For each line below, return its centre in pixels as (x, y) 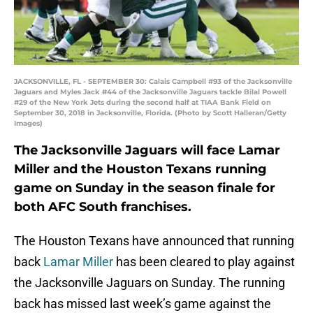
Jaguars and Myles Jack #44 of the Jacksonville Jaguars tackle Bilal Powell (150, 92)
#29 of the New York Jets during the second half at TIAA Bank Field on (143, 103)
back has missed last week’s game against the (143, 304)
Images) (28, 124)
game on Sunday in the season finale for (145, 188)
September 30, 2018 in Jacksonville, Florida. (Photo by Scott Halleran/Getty (150, 113)
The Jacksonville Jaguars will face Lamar (147, 151)
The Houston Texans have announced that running (154, 241)
